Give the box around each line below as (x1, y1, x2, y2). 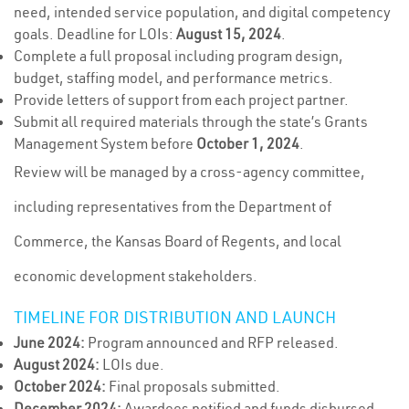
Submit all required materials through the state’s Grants (14, 112, 368, 131)
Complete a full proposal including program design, (14, 47, 343, 65)
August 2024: (14, 355, 100, 373)
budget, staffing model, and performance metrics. (14, 68, 333, 87)
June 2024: (14, 333, 85, 351)
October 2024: (14, 377, 106, 395)
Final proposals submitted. (106, 377, 280, 395)
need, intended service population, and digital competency (14, 3, 391, 21)
